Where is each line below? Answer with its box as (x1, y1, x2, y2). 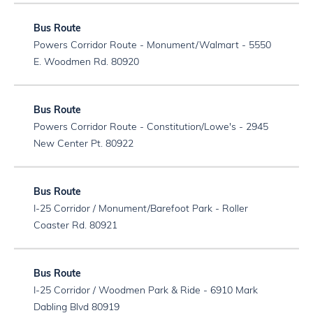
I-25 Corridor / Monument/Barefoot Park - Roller (34, 203, 248, 214)
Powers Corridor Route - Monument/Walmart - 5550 (34, 40, 271, 51)
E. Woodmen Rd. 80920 (34, 57, 139, 68)
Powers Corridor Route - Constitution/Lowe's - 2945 (34, 122, 268, 133)
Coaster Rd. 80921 (34, 220, 117, 231)
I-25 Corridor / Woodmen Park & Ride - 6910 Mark (34, 285, 258, 296)
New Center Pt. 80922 (34, 138, 133, 150)
